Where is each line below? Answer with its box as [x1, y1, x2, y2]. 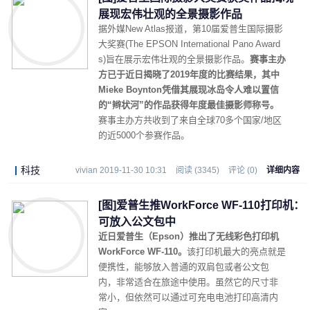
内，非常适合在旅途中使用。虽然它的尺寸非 [98, 277, 278, 287]
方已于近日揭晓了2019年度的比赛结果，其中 [98, 69, 280, 80]
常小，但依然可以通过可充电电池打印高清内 [98, 292, 278, 302]
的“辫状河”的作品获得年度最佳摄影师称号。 [98, 100, 279, 110]
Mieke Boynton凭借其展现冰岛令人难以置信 [98, 84, 279, 95]
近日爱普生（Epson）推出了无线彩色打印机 [98, 231, 279, 241]
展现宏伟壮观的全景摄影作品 [98, 8, 242, 20]
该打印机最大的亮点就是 [187, 246, 286, 257]
